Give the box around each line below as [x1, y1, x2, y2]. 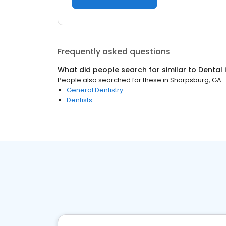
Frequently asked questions [58, 46, 171, 58]
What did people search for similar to [58, 65, 198, 75]
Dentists [67, 95, 92, 105]
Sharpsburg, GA [170, 75, 221, 85]
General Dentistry [67, 85, 123, 95]
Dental [198, 65, 222, 75]
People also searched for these [58, 75, 161, 85]
